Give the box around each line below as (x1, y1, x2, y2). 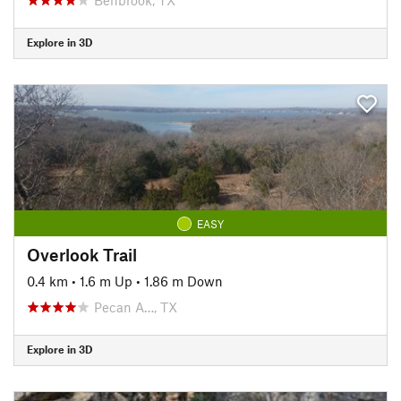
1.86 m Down (144, 272, 223, 289)
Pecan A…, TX (94, 298, 177, 315)
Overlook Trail (27, 243, 137, 265)
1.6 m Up (80, 272, 132, 289)
